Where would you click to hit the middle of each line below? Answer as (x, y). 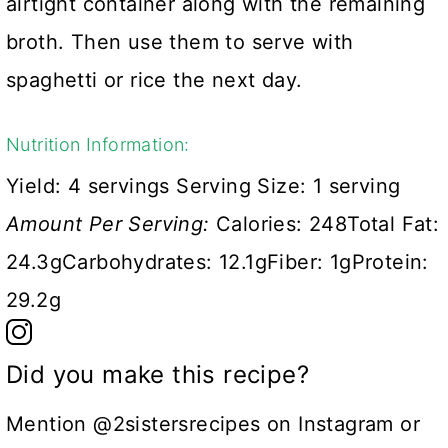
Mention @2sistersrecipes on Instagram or (213, 423)
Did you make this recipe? (157, 374)
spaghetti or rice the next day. (154, 79)
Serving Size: (241, 185)
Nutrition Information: (98, 144)
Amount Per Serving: (108, 223)
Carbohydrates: (137, 261)
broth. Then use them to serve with (180, 41)
